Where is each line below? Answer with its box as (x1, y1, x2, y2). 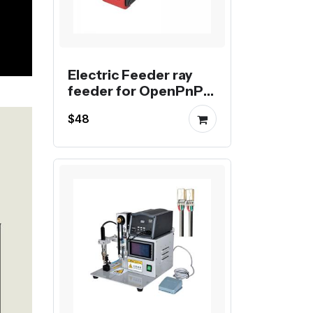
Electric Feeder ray (68, 66, 192, 83)
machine (68, 98, 125, 115)
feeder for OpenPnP (68, 82, 203, 99)
